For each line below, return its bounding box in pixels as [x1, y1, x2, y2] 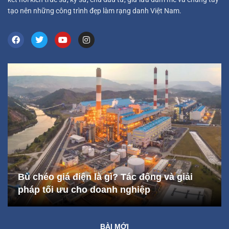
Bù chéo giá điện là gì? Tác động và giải [18, 171, 193, 182]
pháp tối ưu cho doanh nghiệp [18, 184, 150, 195]
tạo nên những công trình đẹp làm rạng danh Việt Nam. [8, 7, 181, 15]
